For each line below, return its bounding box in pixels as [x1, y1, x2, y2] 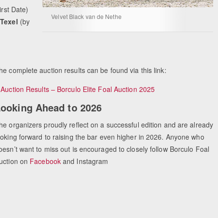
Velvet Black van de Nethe [51, 12, 122, 21]
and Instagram [60, 156, 109, 166]
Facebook [30, 156, 61, 166]
